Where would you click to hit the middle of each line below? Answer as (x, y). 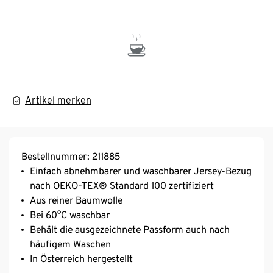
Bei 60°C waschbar (70, 214)
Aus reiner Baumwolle (76, 200)
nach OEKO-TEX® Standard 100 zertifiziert (122, 185)
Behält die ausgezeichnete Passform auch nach (130, 229)
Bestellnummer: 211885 (71, 156)
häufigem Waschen (70, 244)
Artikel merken (58, 100)
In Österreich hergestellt (81, 258)
